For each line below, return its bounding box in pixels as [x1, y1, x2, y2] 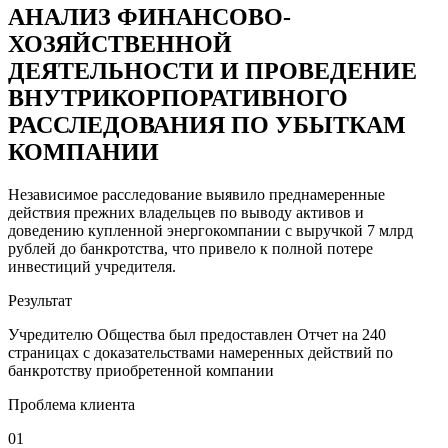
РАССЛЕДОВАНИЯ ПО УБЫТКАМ [8, 111, 406, 138]
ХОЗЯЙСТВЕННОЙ [8, 30, 232, 57]
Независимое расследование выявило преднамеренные [8, 185, 385, 203]
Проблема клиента [8, 395, 135, 413]
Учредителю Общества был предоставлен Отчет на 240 [8, 325, 386, 343]
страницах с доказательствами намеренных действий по [8, 343, 393, 361]
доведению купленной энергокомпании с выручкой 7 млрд [8, 221, 413, 239]
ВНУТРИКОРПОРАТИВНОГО [8, 84, 348, 111]
